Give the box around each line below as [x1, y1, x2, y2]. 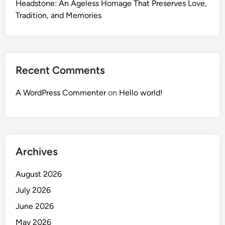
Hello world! [119, 88, 163, 98]
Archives [16, 145, 58, 158]
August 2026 [16, 169, 62, 179]
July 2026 [16, 185, 51, 195]
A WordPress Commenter [16, 88, 106, 98]
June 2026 [16, 201, 54, 211]
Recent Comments [16, 64, 105, 77]
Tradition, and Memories [16, 11, 102, 21]
